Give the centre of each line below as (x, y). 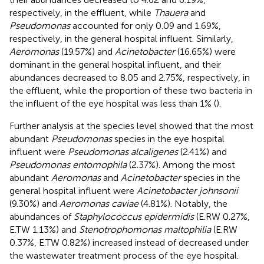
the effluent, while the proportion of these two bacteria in (131, 90)
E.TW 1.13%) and (44, 229)
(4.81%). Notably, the (183, 203)
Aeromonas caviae (99, 203)
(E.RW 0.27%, (222, 216)
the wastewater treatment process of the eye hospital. (124, 255)
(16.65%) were (205, 51)
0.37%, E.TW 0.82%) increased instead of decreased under (129, 242)
